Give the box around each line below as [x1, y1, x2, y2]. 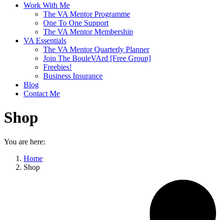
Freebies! [43, 63, 72, 71]
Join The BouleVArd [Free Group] [43, 54, 151, 62]
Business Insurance [43, 72, 103, 80]
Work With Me [24, 1, 70, 9]
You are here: [4, 137, 45, 146]
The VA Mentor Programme [43, 10, 130, 18]
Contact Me [24, 89, 60, 98]
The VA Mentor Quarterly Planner [43, 45, 149, 54]
